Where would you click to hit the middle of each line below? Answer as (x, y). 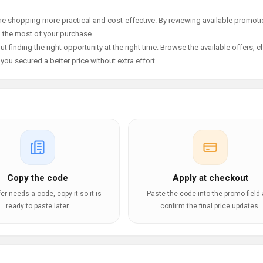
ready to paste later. (38, 206)
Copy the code (38, 178)
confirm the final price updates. (210, 206)
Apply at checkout (210, 178)
